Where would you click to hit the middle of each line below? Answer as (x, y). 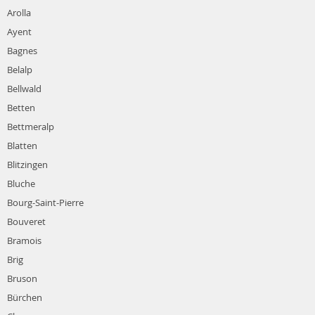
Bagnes (22, 51)
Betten (21, 108)
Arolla (19, 13)
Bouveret (26, 222)
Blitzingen (27, 165)
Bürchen (25, 298)
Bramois (24, 241)
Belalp (20, 70)
